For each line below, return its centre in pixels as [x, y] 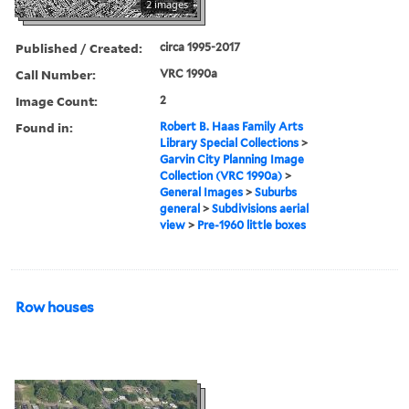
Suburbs [276, 192]
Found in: [44, 127]
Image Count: [57, 100]
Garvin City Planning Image [232, 159]
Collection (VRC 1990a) [221, 175]
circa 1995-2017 [200, 47]
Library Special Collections [230, 142]
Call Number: [56, 74]
